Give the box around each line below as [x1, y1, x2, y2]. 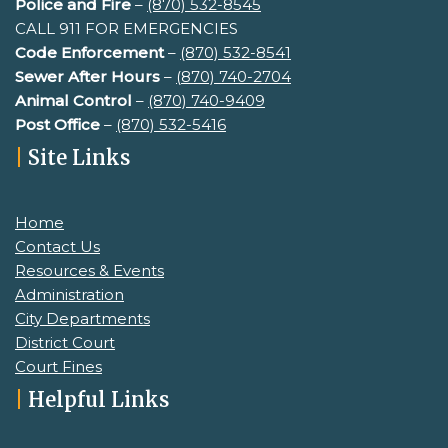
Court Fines [15, 357, 102, 376]
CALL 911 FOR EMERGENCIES [15, 19, 238, 38]
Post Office [15, 115, 100, 134]
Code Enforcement [15, 43, 164, 62]
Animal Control [15, 91, 132, 110]
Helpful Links [23, 387, 169, 412]
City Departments [15, 309, 150, 328]
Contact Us [15, 237, 100, 256]
